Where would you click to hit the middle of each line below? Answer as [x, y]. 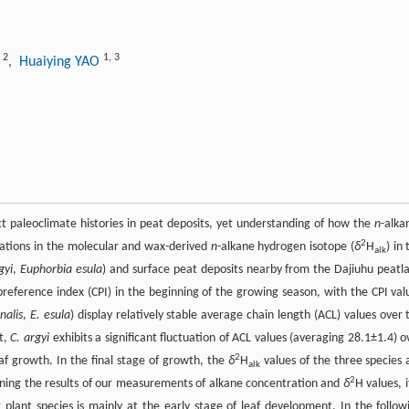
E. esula [50, 315]
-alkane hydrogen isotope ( [285, 247]
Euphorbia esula [61, 270]
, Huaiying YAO [56, 62]
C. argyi [30, 338]
